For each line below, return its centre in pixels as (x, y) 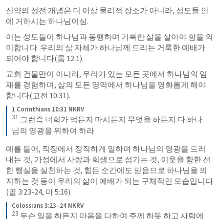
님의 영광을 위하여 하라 (53, 130)
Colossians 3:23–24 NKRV (48, 205)
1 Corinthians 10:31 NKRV (48, 109)
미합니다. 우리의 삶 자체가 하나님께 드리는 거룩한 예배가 (106, 48)
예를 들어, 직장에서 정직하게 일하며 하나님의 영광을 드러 (106, 148)
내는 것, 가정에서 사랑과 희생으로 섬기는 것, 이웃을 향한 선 (108, 159)
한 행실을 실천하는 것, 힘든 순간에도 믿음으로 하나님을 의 (107, 170)
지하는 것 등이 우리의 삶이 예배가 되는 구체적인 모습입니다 (109, 181)
